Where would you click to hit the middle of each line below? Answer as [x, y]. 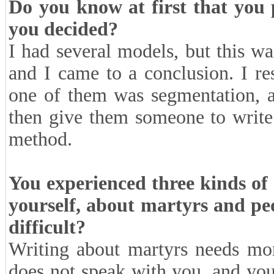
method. [40, 139]
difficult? [47, 227]
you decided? [63, 29]
